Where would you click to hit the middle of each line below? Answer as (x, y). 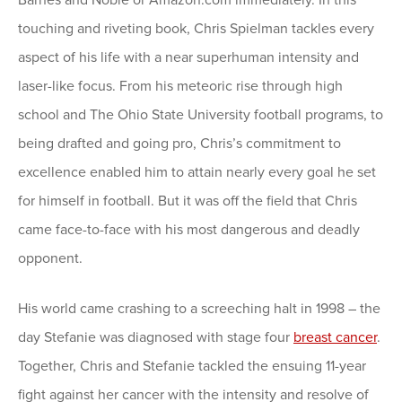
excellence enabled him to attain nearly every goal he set (197, 172)
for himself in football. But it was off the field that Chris (188, 201)
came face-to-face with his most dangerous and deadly (189, 229)
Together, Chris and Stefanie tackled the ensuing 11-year (192, 366)
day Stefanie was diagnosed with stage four (156, 337)
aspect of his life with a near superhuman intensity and (188, 57)
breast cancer (335, 337)
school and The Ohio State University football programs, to (201, 114)
